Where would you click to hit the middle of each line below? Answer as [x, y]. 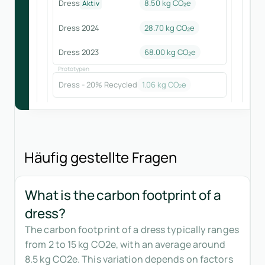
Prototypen [73, 68]
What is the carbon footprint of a [123, 195]
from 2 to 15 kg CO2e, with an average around [125, 245]
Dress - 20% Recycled [98, 84]
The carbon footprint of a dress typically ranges [132, 230]
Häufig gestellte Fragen [101, 157]
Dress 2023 [78, 52]
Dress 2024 [79, 28]
